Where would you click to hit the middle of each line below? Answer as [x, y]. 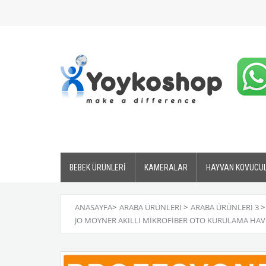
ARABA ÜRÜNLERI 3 [225, 207]
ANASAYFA [94, 207]
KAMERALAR [166, 167]
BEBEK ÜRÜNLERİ [98, 167]
